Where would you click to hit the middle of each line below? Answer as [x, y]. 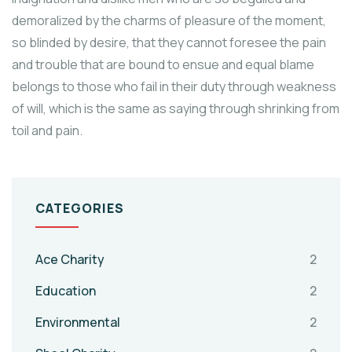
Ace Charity [70, 260]
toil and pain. [47, 131]
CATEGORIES [80, 209]
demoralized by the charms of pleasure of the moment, [169, 21]
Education [66, 291]
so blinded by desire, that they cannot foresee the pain [169, 43]
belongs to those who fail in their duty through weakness [174, 87]
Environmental [78, 323]
